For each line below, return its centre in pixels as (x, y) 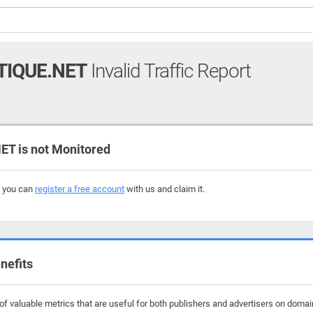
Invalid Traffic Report (169, 71)
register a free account (80, 189)
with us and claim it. (165, 189)
